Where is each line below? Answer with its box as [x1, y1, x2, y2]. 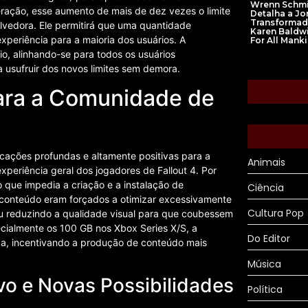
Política [247, 282, 283, 296]
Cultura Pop [247, 206, 304, 220]
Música [247, 256, 281, 271]
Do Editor [247, 231, 290, 245]
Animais [247, 155, 285, 169]
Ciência [247, 180, 284, 195]
